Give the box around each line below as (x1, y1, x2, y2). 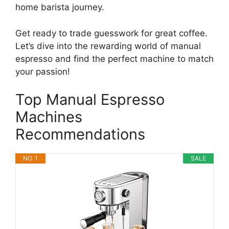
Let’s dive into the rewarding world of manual (15, 40, 201, 51)
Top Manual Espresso (15, 90, 165, 108)
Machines (15, 108, 82, 126)
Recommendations (15, 125, 145, 143)
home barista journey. (15, 2, 104, 12)
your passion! (15, 66, 70, 77)
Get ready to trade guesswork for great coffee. (15, 28, 208, 38)
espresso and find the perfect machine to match (15, 53, 214, 64)
